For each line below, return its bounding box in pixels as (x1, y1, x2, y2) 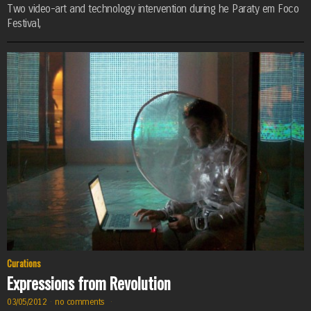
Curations (7, 256, 41, 271)
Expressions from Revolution (7, 271, 171, 296)
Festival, (7, 17, 41, 31)
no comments (55, 296, 108, 307)
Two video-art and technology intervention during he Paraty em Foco (7, 3, 299, 16)
